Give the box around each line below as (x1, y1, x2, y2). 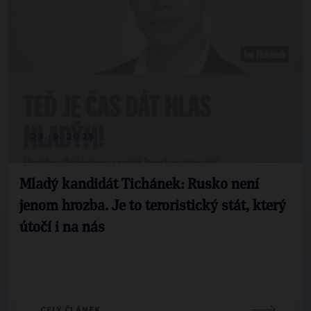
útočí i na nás (19, 220, 105, 235)
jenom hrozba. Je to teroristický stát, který (19, 199, 286, 213)
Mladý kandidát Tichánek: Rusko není (19, 177, 259, 192)
